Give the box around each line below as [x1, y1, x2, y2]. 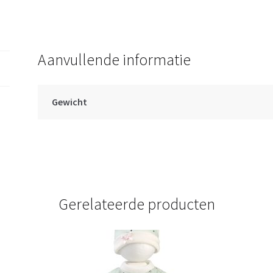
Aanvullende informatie [38, 49, 191, 69]
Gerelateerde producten [58, 194, 215, 214]
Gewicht [51, 96, 87, 108]
